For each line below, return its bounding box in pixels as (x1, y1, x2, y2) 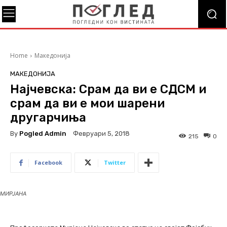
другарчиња (10, 110, 86, 125)
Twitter (104, 159, 126, 167)
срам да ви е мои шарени (10, 96, 165, 110)
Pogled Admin (19, 129, 66, 137)
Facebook (34, 159, 62, 167)
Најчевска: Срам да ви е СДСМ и (10, 82, 206, 96)
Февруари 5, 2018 (73, 130, 130, 138)
